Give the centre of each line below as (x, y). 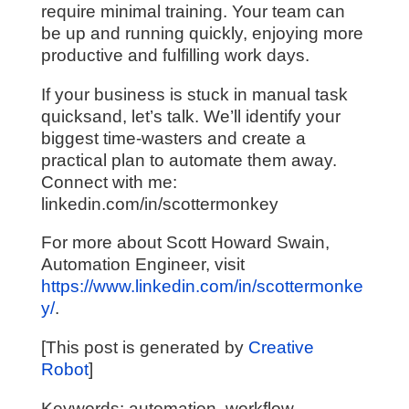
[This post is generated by (144, 347)
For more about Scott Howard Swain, (185, 243)
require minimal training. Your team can (193, 12)
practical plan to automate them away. (189, 160)
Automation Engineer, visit (142, 265)
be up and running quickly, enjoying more (202, 34)
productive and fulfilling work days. (175, 56)
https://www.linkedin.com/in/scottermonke (202, 287)
